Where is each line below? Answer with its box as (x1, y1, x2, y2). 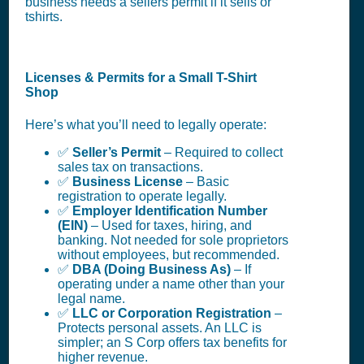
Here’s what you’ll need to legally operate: (25, 117, 266, 132)
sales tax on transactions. (58, 159, 203, 174)
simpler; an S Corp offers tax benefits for (58, 335, 287, 349)
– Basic (183, 174, 229, 188)
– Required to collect (161, 145, 283, 159)
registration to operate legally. (58, 188, 227, 203)
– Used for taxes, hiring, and (88, 218, 252, 232)
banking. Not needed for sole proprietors (58, 232, 288, 247)
